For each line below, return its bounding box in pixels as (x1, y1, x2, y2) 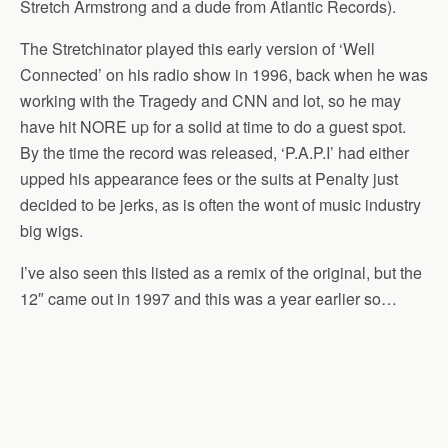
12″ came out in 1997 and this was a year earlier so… (20, 287, 397, 310)
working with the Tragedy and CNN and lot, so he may (20, 89, 401, 112)
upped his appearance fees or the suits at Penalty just (20, 167, 398, 190)
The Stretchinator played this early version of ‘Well (20, 37, 375, 60)
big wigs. (20, 219, 83, 242)
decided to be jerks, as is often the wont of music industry (20, 193, 421, 216)
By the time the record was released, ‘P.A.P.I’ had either (20, 141, 409, 164)
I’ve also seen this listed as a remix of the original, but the (20, 261, 422, 284)
